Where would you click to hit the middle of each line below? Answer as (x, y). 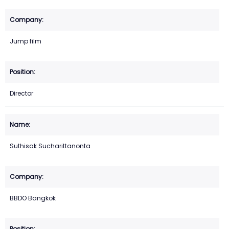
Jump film (26, 41)
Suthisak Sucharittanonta (50, 146)
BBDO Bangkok (33, 198)
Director (21, 94)
